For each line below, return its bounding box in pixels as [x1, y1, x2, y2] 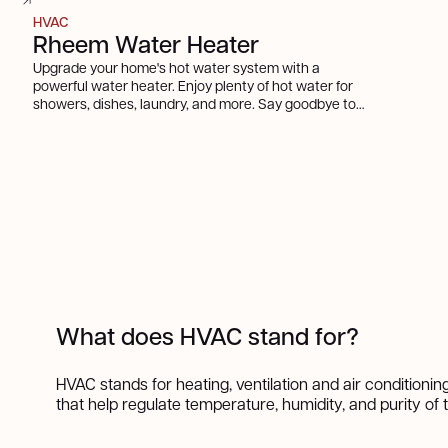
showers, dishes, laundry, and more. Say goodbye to [33, 94, 357, 113]
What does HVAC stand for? [56, 319, 359, 353]
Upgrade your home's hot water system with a [33, 58, 321, 77]
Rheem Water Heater [33, 27, 260, 61]
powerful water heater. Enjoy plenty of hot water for [33, 76, 354, 95]
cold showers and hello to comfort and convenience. [33, 112, 359, 131]
